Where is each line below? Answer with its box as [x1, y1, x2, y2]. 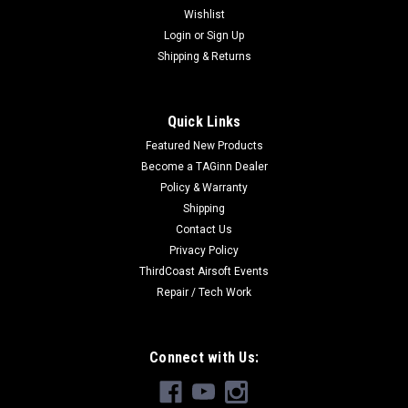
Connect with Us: [149, 348, 259, 366]
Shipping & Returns [157, 49, 251, 63]
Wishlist [183, 7, 225, 21]
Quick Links [167, 112, 241, 130]
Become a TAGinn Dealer [140, 159, 268, 173]
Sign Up [207, 28, 245, 42]
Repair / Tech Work [157, 285, 251, 299]
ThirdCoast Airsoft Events [139, 264, 269, 278]
